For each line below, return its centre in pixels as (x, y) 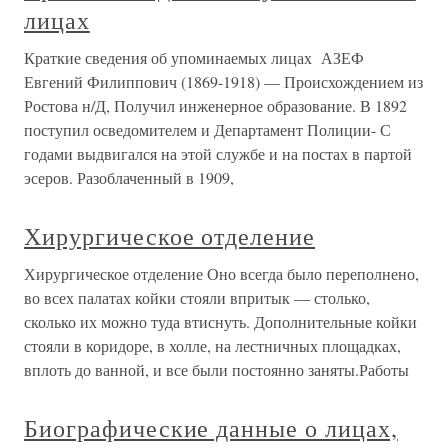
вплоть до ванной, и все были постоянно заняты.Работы (216, 369)
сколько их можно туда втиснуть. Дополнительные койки (220, 321)
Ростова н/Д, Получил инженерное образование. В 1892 (215, 105)
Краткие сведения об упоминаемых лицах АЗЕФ (194, 57)
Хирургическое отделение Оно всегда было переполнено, (221, 273)
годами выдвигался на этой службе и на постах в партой (218, 153)
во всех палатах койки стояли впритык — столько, (197, 297)
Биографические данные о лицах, (211, 428)
